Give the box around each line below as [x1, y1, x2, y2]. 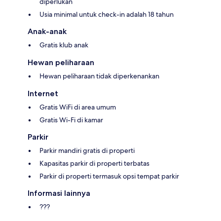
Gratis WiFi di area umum [39, 102, 116, 111]
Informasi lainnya [28, 188, 90, 198]
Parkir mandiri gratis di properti [39, 146, 135, 155]
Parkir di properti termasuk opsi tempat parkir [39, 171, 179, 181]
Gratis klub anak [39, 40, 88, 49]
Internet [28, 88, 58, 98]
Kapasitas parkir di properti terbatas [39, 158, 149, 168]
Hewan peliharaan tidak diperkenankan [39, 71, 159, 80]
